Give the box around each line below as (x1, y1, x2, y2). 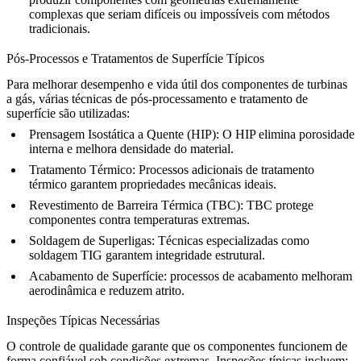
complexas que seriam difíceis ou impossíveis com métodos (29, 6, 330, 21)
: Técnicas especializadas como (151, 234, 309, 247)
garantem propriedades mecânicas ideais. (67, 177, 276, 191)
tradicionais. (29, 21, 90, 35)
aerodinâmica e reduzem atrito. (29, 284, 185, 297)
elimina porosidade (255, 127, 355, 141)
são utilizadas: (56, 106, 130, 120)
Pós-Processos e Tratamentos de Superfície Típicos (6, 52, 264, 65)
